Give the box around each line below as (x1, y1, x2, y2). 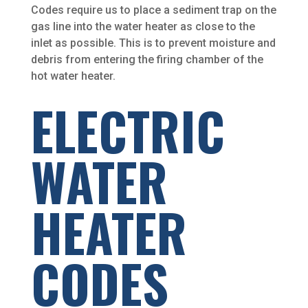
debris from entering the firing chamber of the (30, 53, 263, 67)
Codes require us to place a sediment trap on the (30, 3, 276, 17)
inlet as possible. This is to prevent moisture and (30, 36, 276, 50)
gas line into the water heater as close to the (30, 20, 255, 34)
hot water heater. (30, 69, 115, 83)
